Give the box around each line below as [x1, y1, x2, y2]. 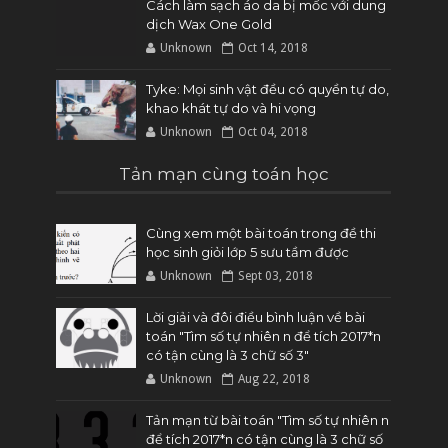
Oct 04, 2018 [238, 124, 309, 139]
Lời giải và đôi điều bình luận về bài [146, 308, 366, 325]
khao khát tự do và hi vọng [146, 99, 317, 116]
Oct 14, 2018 [238, 40, 309, 55]
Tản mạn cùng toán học [118, 163, 329, 184]
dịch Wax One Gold [146, 15, 273, 32]
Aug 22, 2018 [238, 371, 311, 386]
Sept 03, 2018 [238, 268, 314, 283]
